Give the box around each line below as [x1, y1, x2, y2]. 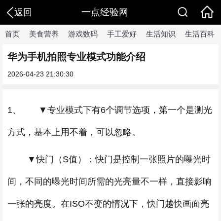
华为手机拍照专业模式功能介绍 [7, 51, 146, 62]
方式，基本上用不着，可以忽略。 [7, 127, 141, 137]
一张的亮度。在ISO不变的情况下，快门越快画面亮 [7, 199, 209, 209]
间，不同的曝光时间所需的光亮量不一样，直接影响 [7, 177, 212, 186]
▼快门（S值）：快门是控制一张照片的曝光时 [7, 154, 211, 164]
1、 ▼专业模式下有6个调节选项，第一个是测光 [7, 105, 212, 115]
